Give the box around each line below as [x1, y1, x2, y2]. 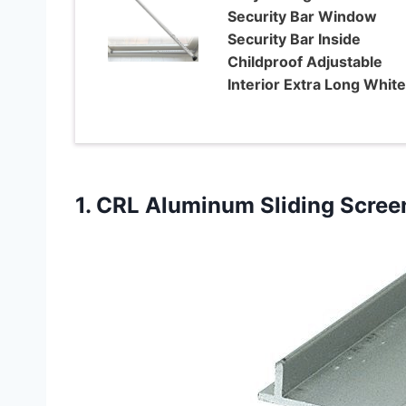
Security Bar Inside [227, 29, 361, 48]
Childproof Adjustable [227, 52, 382, 71]
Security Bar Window [227, 6, 377, 25]
